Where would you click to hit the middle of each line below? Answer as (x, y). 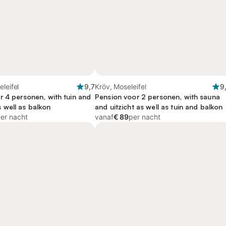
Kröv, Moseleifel (121, 87)
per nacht (145, 117)
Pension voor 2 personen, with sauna (157, 97)
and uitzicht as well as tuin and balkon (159, 107)
